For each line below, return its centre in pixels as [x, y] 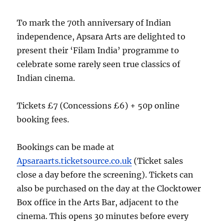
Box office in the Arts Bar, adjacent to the [98, 203]
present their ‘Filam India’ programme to [98, 51]
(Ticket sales [158, 161]
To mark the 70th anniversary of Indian [94, 23]
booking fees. [43, 120]
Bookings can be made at [66, 147]
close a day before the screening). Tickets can [105, 175]
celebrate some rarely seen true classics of [99, 64]
